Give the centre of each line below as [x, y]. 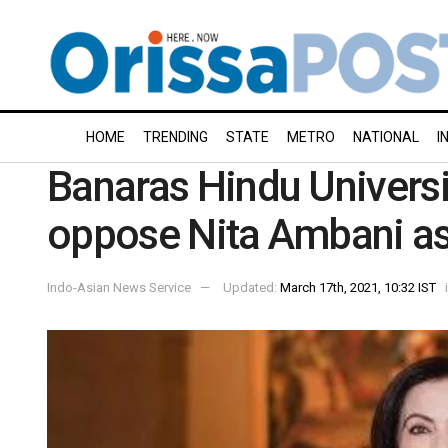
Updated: [251, 287]
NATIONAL [386, 137]
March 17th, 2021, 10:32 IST [358, 287]
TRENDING [175, 137]
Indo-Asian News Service [119, 287]
